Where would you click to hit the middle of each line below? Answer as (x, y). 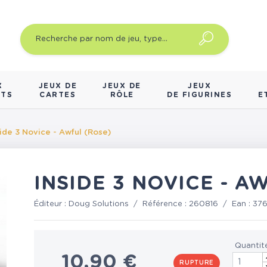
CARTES (58, 95)
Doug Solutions (99, 204)
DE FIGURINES (200, 95)
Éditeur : (52, 204)
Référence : (166, 204)
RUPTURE (197, 263)
